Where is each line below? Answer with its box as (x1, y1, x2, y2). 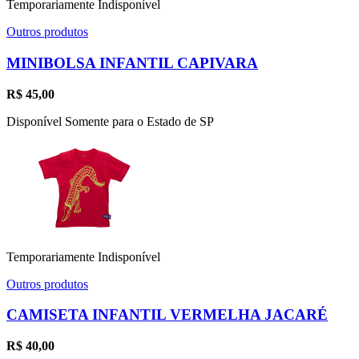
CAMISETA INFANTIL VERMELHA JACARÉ (6, 306, 328, 324)
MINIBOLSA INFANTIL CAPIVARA (6, 54, 258, 71)
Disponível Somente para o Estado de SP (6, 114, 214, 128)
